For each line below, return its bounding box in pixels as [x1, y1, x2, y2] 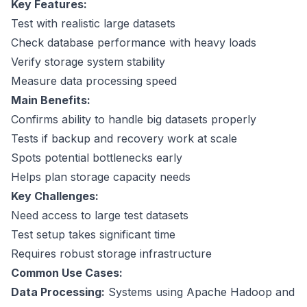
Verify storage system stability [11, 55, 165, 69]
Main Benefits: [11, 93, 90, 108]
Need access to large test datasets [11, 208, 188, 223]
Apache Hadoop [186, 285, 272, 299]
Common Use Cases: [11, 266, 123, 280]
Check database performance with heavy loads [11, 36, 256, 50]
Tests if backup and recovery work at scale [11, 132, 237, 146]
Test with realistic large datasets [11, 16, 175, 31]
